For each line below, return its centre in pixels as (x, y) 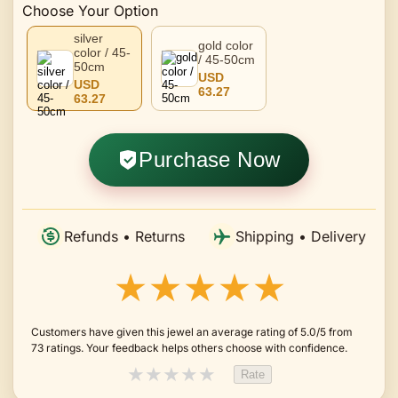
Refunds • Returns (124, 236)
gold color (226, 45)
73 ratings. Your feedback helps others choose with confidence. (189, 347)
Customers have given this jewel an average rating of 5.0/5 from (192, 331)
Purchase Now (210, 159)
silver (88, 38)
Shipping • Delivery (301, 236)
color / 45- (102, 52)
